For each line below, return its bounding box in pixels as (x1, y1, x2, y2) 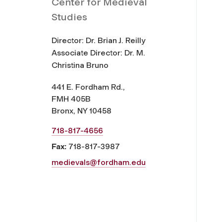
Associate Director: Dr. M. (52, 48, 145, 58)
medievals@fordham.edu (52, 158, 146, 167)
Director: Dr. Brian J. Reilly (52, 36, 145, 46)
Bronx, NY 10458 (52, 106, 111, 116)
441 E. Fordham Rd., (52, 82, 125, 92)
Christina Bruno (52, 60, 109, 70)
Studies (52, 11, 87, 23)
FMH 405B (52, 94, 91, 104)
